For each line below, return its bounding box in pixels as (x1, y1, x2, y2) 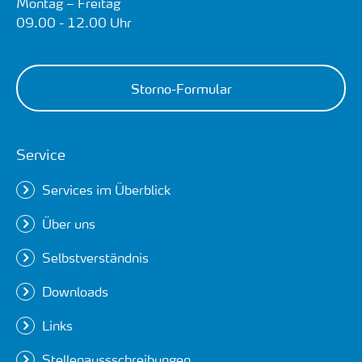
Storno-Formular (130, 78, 232, 98)
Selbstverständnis (41, 248, 149, 266)
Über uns (41, 214, 95, 232)
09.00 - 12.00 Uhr (16, 13, 132, 31)
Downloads (41, 282, 108, 300)
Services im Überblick (41, 180, 170, 198)
